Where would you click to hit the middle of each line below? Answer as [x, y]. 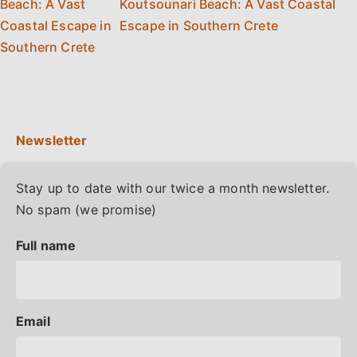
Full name [46, 245]
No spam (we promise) [86, 210]
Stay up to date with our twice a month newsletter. [173, 188]
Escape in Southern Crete [199, 26]
